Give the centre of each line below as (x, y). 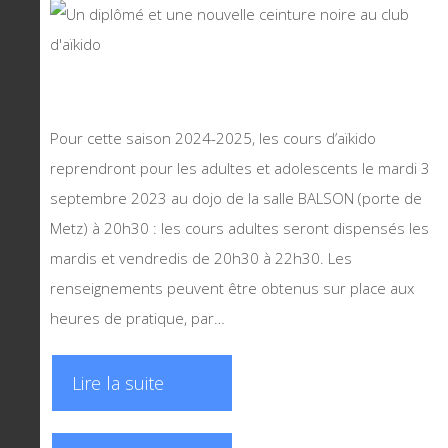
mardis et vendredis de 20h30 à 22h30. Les (201, 257)
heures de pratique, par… (137, 317)
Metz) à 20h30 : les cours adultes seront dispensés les (239, 227)
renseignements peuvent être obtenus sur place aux (232, 287)
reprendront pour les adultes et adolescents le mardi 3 (240, 167)
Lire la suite (118, 383)
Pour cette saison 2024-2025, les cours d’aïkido (213, 137)
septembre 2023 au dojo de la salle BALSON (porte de (236, 197)
